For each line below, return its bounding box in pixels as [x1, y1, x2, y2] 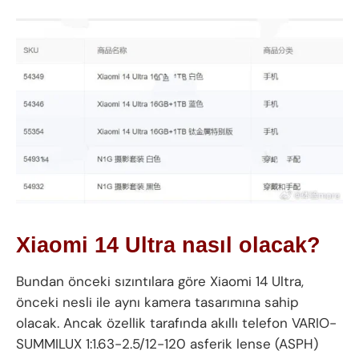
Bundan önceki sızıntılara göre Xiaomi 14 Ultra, [16, 272, 304, 290]
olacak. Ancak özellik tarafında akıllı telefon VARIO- [16, 313, 337, 332]
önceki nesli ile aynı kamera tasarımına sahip [16, 292, 299, 311]
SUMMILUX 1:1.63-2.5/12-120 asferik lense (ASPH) [16, 334, 318, 353]
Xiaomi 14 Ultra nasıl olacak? [16, 232, 321, 258]
